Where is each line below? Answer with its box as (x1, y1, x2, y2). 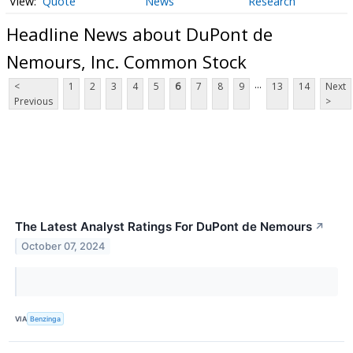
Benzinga (30, 314, 61, 323)
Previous (14, 95, 53, 109)
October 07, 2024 (21, 240, 106, 253)
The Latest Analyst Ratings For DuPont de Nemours (15, 219, 312, 235)
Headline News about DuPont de (6, 21, 273, 46)
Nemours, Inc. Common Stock (6, 49, 247, 73)
